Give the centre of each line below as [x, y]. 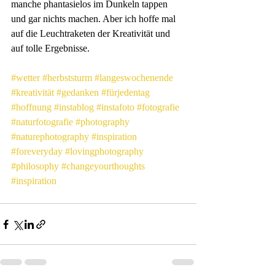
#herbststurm [67, 78]
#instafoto [115, 107]
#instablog [74, 107]
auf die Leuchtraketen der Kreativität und [92, 34]
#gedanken [78, 93]
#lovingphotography [104, 152]
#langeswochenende [134, 78]
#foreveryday [37, 152]
